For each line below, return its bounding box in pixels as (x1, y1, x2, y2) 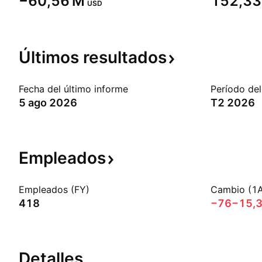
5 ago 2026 (19, 96, 77, 109)
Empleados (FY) (19, 184, 89, 195)
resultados (83, 47, 167, 67)
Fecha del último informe (19, 83, 128, 95)
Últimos (19, 47, 83, 67)
